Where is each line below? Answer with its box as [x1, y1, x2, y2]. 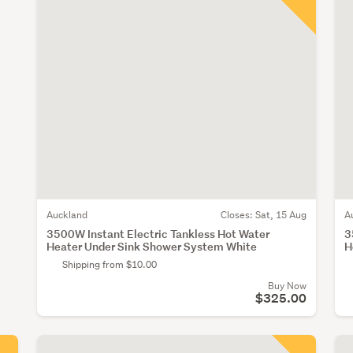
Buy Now [267, 279, 307, 293]
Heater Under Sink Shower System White [46, 239, 257, 255]
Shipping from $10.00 [62, 258, 157, 272]
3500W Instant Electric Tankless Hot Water [46, 226, 269, 242]
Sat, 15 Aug [255, 208, 307, 222]
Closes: [220, 208, 255, 222]
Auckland [46, 208, 87, 222]
